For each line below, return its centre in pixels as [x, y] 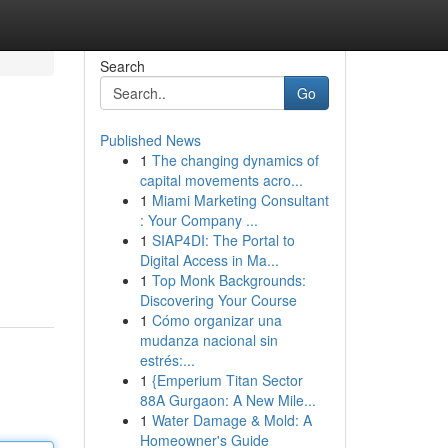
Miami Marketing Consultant [240, 200]
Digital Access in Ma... [209, 260]
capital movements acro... [221, 180]
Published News [150, 140]
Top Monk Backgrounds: [228, 280]
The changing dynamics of [235, 160]
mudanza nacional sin [208, 340]
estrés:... [167, 360]
